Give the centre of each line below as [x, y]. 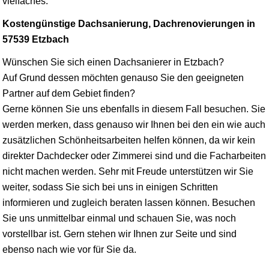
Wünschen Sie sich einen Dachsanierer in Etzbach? [113, 62]
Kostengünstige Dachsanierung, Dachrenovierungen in [129, 23]
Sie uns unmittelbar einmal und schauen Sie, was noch [119, 218]
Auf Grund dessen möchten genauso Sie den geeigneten [123, 77]
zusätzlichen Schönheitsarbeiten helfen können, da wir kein [129, 140]
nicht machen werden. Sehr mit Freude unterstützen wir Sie [128, 171]
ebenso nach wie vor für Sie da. [69, 249]
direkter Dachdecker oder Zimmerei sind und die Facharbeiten [134, 156]
